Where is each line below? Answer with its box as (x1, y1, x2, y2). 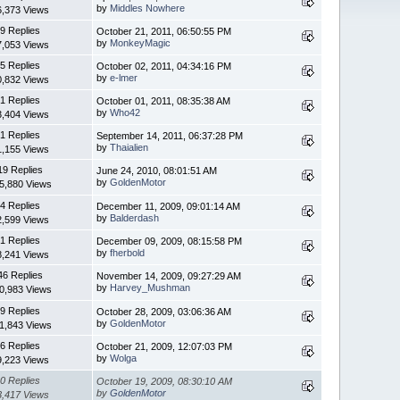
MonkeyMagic (110, 37, 171, 48)
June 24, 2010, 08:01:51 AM (96, 164, 218, 176)
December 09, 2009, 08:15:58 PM (96, 235, 243, 246)
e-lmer (110, 71, 138, 83)
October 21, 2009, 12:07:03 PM (96, 340, 233, 352)
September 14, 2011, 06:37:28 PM (96, 129, 244, 141)
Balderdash (110, 212, 160, 223)
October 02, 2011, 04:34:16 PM (96, 60, 232, 71)
